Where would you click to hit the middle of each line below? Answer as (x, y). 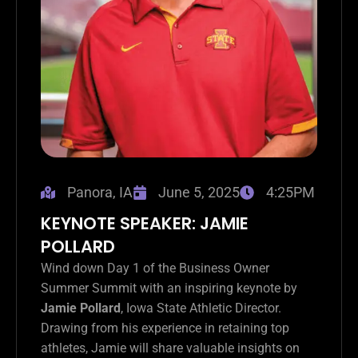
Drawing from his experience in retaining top (165, 328)
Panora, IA (99, 192)
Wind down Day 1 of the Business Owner (155, 268)
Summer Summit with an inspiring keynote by (169, 288)
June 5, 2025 (199, 192)
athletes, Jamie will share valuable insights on (170, 348)
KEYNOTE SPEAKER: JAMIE (145, 223)
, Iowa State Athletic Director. (201, 308)
